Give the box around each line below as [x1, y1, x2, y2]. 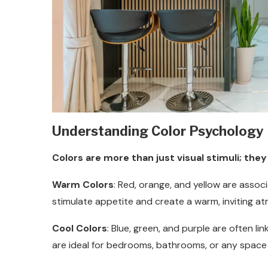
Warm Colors [52, 178, 114, 191]
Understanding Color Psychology [52, 123, 263, 139]
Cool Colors [52, 221, 107, 234]
